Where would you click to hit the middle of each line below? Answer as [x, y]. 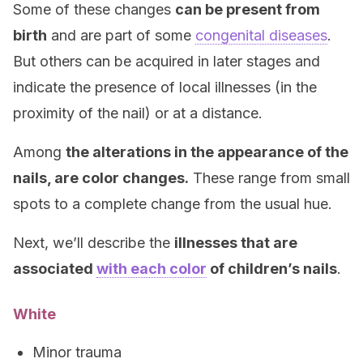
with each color [152, 269]
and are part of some [121, 35]
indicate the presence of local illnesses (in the [165, 87]
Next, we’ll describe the [94, 243]
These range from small [269, 178]
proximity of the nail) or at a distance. [138, 113]
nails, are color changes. [101, 178]
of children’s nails [272, 269]
